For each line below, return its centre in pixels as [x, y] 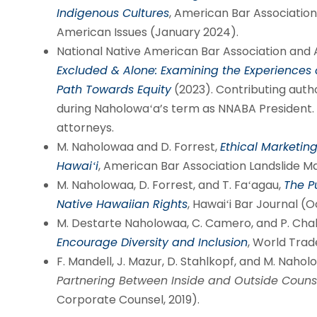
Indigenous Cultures [113, 13]
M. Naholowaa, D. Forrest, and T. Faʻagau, [170, 185]
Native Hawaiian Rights [122, 204]
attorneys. [85, 128]
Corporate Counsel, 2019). [128, 300]
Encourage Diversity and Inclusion [152, 243]
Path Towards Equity [114, 90]
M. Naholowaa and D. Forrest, [138, 147]
